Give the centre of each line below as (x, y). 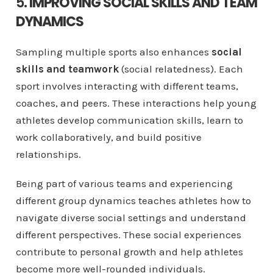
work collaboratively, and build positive (108, 137)
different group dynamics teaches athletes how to (133, 201)
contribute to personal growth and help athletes (129, 252)
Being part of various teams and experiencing (124, 184)
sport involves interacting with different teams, (127, 86)
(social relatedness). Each (182, 69)
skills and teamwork (68, 69)
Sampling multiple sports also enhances (113, 52)
